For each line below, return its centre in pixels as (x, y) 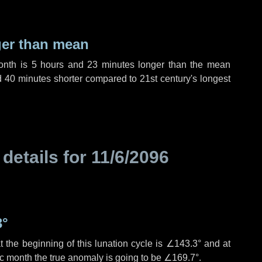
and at (216, 244)
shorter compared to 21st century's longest (141, 79)
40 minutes (27, 79)
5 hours (48, 65)
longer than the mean (182, 65)
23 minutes (111, 65)
